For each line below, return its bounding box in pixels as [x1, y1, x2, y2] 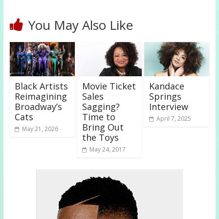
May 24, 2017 [89, 145, 126, 154]
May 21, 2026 [22, 125, 58, 133]
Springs [149, 90, 182, 103]
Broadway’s [14, 101, 62, 113]
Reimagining [14, 90, 67, 103]
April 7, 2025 [156, 114, 192, 123]
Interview [149, 101, 189, 113]
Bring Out [82, 121, 124, 133]
